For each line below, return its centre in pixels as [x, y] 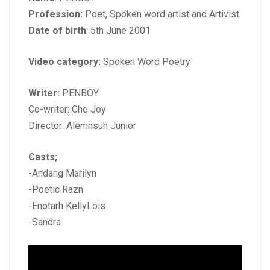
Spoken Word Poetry [146, 62]
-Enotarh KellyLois [67, 206]
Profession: [57, 14]
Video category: [64, 62]
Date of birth [57, 31]
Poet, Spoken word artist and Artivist [162, 14]
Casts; [43, 157]
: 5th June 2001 [118, 31]
